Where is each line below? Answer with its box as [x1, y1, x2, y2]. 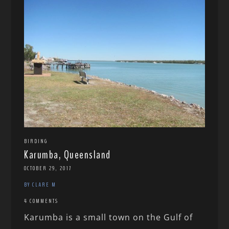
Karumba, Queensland [24, 147, 111, 163]
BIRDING [24, 137, 48, 146]
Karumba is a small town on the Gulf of [24, 212, 193, 223]
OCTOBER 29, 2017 [24, 164, 72, 173]
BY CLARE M [24, 180, 57, 189]
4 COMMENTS [24, 197, 59, 205]
